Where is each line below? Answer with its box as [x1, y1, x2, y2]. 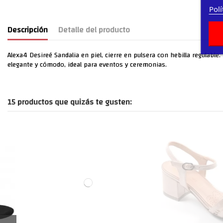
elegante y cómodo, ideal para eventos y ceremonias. [7, 58, 167, 71]
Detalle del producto [58, 22, 130, 37]
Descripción [7, 22, 48, 37]
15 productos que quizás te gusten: [7, 94, 131, 110]
